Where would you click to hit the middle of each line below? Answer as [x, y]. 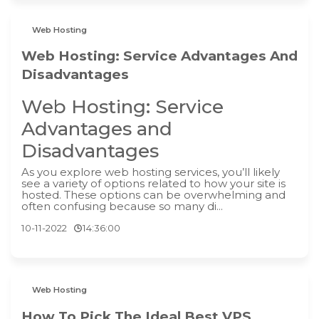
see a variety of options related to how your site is [153, 184]
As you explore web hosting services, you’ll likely [151, 172]
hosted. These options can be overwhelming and [153, 195]
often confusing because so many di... [122, 206]
